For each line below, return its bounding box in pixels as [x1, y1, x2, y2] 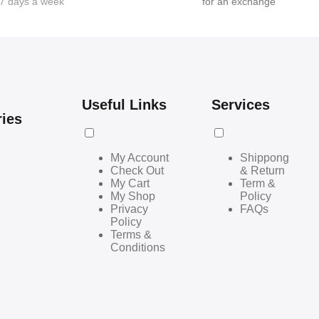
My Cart [110, 177, 150, 189]
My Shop [110, 189, 156, 202]
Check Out [110, 164, 164, 177]
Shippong [240, 151, 290, 164]
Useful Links [82, 96, 167, 113]
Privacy [110, 202, 149, 215]
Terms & [110, 228, 152, 241]
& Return [240, 164, 286, 177]
